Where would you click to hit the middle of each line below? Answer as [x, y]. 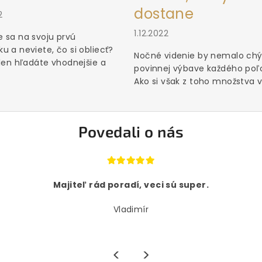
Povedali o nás [131, 131]
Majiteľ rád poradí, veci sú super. [131, 185]
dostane [164, 13]
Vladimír [131, 209]
